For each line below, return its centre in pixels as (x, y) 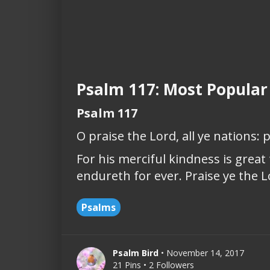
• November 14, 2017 (202, 253)
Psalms (99, 208)
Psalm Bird (136, 253)
